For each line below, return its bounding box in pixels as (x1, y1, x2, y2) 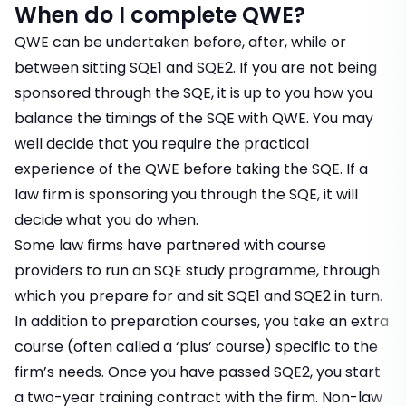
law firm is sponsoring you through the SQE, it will (14, 184, 358, 206)
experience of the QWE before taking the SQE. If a (14, 159, 368, 180)
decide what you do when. (14, 209, 198, 231)
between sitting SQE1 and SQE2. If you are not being (14, 57, 377, 79)
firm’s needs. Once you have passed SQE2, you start (14, 362, 381, 383)
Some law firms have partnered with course (14, 235, 326, 256)
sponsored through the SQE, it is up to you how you (14, 82, 372, 104)
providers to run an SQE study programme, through (14, 260, 380, 282)
